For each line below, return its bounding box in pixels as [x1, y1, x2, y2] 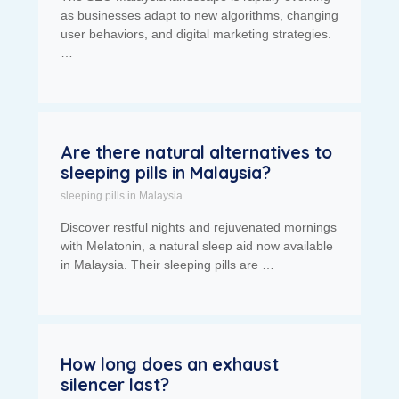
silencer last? [60, 374, 169, 396]
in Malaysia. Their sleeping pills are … [60, 257, 274, 273]
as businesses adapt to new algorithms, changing [60, 8, 338, 23]
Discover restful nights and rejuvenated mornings [60, 220, 337, 235]
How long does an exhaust [60, 354, 279, 376]
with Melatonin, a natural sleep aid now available [60, 239, 333, 254]
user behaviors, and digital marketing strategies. [60, 27, 331, 42]
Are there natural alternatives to [60, 142, 332, 164]
